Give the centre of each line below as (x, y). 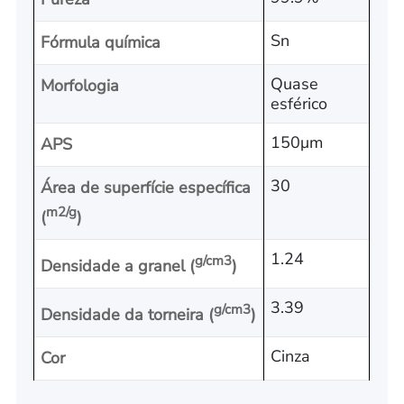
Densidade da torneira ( (128, 315)
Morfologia (80, 86)
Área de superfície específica (146, 188)
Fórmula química (101, 43)
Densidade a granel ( (118, 266)
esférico (299, 104)
